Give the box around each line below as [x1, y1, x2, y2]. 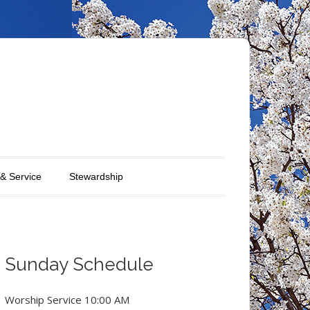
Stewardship [69, 171, 123, 182]
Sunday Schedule [5, 254, 154, 275]
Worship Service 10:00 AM [5, 293, 129, 307]
